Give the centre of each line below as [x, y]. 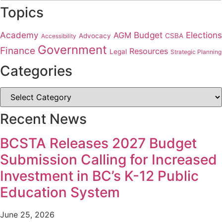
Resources [149, 51]
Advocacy [95, 35]
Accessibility [59, 36]
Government [72, 50]
